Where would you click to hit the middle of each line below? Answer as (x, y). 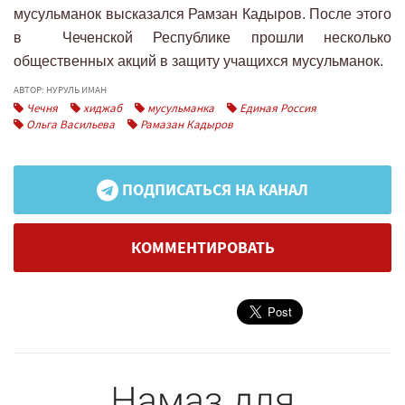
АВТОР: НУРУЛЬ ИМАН (60, 90)
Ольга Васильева (69, 125)
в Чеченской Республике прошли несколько (202, 38)
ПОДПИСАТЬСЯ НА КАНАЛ (213, 190)
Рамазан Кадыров (185, 125)
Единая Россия (277, 108)
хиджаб (101, 108)
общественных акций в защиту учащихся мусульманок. (198, 61)
